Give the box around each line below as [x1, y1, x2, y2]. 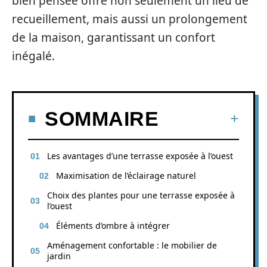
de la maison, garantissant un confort [12, 30, 215, 45]
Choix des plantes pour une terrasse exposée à [47, 189, 235, 201]
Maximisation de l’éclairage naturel [56, 169, 196, 181]
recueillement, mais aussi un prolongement [12, 11, 247, 27]
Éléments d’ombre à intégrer [56, 219, 170, 231]
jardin [47, 250, 71, 262]
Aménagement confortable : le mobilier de [47, 239, 217, 251]
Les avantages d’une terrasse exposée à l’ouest [47, 150, 233, 162]
